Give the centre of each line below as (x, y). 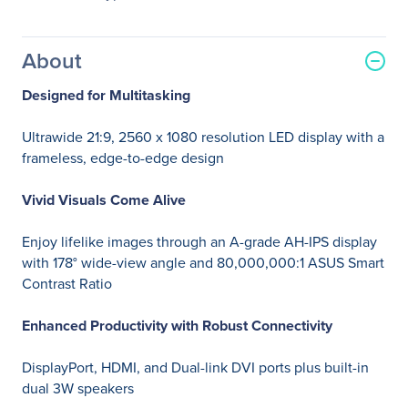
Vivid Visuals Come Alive (104, 200)
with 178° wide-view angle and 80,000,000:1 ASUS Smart (203, 263)
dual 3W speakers (78, 388)
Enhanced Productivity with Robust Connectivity (177, 326)
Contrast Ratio (67, 284)
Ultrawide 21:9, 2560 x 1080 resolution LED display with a (203, 137)
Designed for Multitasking (106, 95)
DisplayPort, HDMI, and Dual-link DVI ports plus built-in (195, 367)
